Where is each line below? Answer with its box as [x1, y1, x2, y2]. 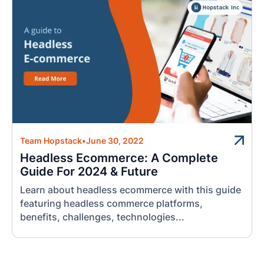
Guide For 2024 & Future [20, 164, 159, 179]
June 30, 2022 [86, 136, 144, 146]
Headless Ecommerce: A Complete [20, 151, 219, 165]
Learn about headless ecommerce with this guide [20, 184, 242, 196]
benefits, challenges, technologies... [20, 211, 185, 223]
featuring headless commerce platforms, [20, 197, 203, 209]
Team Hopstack [20, 136, 82, 146]
